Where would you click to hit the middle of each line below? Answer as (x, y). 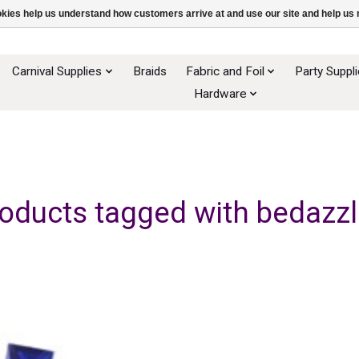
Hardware (220, 93)
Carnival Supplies (57, 71)
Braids (149, 71)
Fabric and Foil (225, 71)
